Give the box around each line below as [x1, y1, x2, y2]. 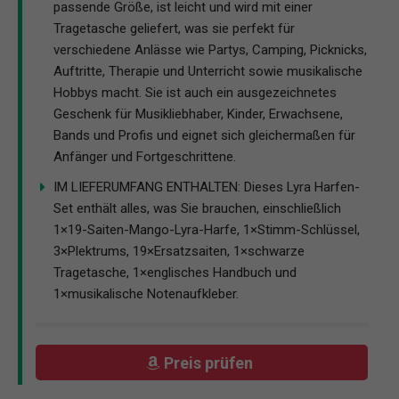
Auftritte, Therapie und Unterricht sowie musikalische [53, 63, 362, 80]
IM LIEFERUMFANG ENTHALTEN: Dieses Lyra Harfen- [53, 179, 360, 196]
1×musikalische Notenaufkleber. [53, 286, 239, 303]
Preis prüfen [164, 353, 257, 372]
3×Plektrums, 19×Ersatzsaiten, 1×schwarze [53, 243, 305, 260]
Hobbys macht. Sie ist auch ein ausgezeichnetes [53, 85, 337, 102]
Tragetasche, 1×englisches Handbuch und [53, 265, 297, 281]
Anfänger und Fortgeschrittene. [53, 149, 236, 166]
